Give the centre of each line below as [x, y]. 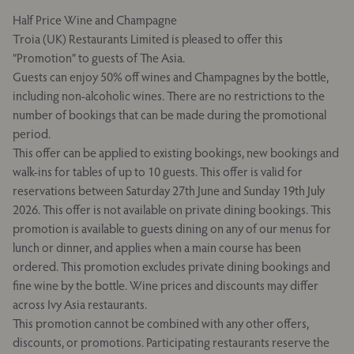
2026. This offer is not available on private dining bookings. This [172, 209]
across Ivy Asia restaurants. [80, 304]
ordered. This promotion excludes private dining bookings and [171, 266]
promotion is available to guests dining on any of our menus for [172, 228]
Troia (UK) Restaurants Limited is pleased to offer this [148, 39]
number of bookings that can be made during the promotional [169, 115]
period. [32, 134]
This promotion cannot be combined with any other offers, [161, 323]
